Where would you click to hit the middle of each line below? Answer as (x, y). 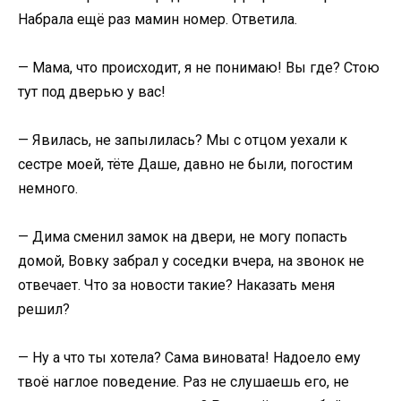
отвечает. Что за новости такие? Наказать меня (176, 286)
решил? (44, 310)
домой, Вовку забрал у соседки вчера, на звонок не (191, 261)
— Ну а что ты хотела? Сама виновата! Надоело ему (189, 358)
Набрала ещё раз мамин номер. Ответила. (158, 19)
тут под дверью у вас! (92, 91)
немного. (48, 188)
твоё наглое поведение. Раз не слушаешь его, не (183, 382)
